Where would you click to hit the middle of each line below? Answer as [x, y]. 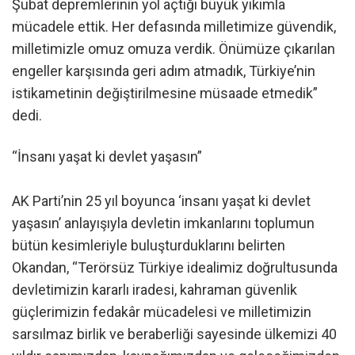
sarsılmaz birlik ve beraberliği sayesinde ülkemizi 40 [174, 334]
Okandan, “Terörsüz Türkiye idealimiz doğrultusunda [175, 267]
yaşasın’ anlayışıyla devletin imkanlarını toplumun [163, 223]
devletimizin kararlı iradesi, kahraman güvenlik [155, 289]
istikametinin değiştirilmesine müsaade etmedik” [165, 94]
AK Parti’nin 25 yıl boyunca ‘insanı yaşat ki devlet [161, 200]
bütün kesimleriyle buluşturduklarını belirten [149, 245]
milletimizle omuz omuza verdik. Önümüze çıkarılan [174, 49]
